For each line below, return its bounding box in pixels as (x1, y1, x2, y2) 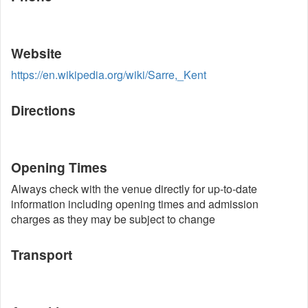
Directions (11, 100, 76, 120)
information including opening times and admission (11, 196, 258, 212)
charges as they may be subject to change (11, 211, 215, 227)
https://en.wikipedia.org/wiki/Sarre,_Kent (11, 67, 206, 82)
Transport (11, 245, 72, 264)
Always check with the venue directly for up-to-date (11, 181, 257, 197)
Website (11, 43, 62, 63)
